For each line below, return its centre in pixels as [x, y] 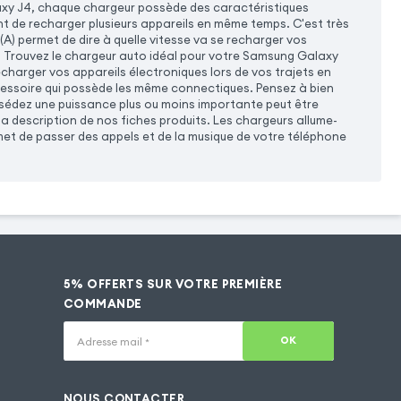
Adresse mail [111, 342]
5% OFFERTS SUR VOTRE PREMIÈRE [173, 285]
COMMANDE [102, 304]
